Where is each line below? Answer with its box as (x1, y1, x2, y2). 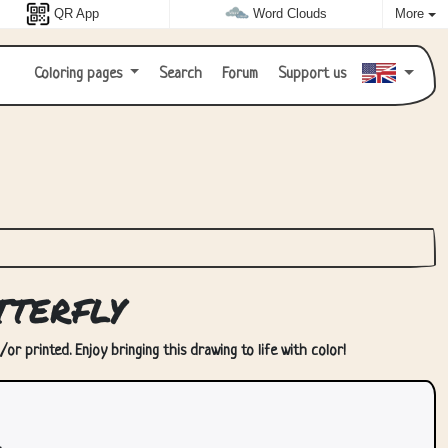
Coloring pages (33, 66, 126, 83)
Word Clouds (252, 6, 327, 22)
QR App (54, 6, 100, 22)
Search (155, 66, 203, 83)
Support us (274, 66, 347, 83)
